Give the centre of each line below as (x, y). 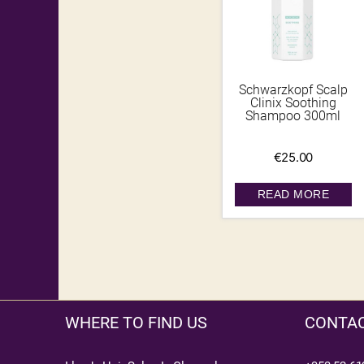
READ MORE (293, 195)
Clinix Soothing (293, 103)
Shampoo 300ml (293, 116)
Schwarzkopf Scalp (293, 90)
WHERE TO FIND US (136, 323)
